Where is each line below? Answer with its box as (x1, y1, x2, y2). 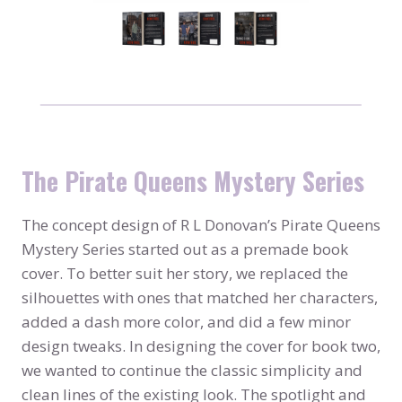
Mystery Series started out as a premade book (22, 238, 348, 259)
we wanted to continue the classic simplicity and (22, 359, 363, 380)
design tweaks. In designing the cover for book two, (22, 335, 380, 356)
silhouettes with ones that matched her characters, (22, 286, 378, 308)
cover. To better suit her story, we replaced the (22, 262, 348, 284)
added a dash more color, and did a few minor (22, 310, 351, 332)
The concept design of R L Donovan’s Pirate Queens (22, 214, 380, 235)
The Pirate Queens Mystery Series (22, 162, 364, 199)
